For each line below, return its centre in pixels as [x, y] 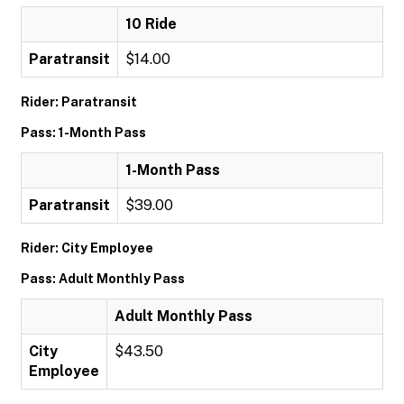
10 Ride [151, 24]
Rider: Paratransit [79, 102]
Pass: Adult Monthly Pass [103, 279]
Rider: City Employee [87, 248]
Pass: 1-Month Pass [83, 133]
